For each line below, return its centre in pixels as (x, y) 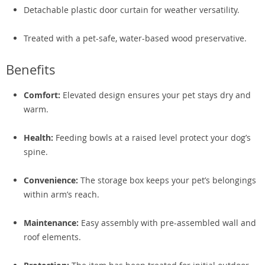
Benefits (31, 70)
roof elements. (52, 237)
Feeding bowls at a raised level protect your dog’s (152, 138)
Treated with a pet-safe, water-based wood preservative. (135, 38)
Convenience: (51, 180)
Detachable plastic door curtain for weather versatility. (132, 10)
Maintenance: (51, 223)
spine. (36, 152)
